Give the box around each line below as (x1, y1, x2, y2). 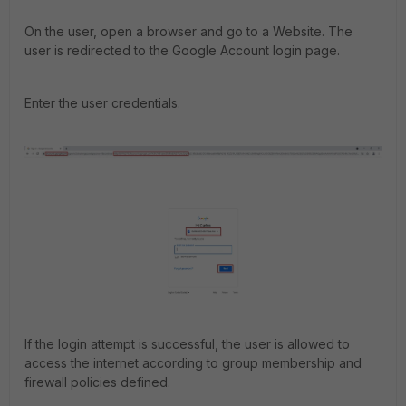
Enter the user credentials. (24, 95, 180, 111)
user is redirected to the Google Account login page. (24, 43, 343, 59)
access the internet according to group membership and (24, 355, 362, 372)
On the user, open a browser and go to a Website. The (24, 24, 353, 40)
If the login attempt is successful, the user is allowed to (24, 336, 350, 353)
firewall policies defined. (24, 374, 170, 391)
